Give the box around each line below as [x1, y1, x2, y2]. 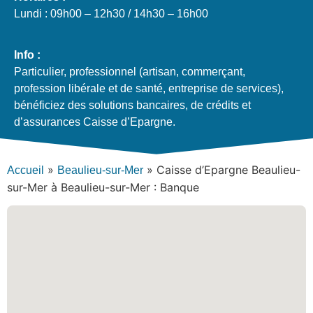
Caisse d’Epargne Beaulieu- [156, 162, 300, 177]
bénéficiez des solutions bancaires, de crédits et [14, 99, 251, 111]
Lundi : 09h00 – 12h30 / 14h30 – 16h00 [14, 8, 208, 20]
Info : [14, 48, 41, 61]
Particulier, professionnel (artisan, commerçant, [14, 65, 245, 78]
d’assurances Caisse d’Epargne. [14, 115, 175, 128]
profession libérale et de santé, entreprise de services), [14, 82, 284, 94]
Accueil [7, 163, 44, 176]
